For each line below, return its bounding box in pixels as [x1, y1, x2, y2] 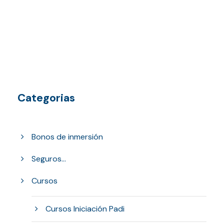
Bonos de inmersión [31, 131, 103, 142]
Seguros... [31, 153, 66, 164]
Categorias [17, 90, 75, 105]
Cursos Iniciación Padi [45, 203, 124, 214]
